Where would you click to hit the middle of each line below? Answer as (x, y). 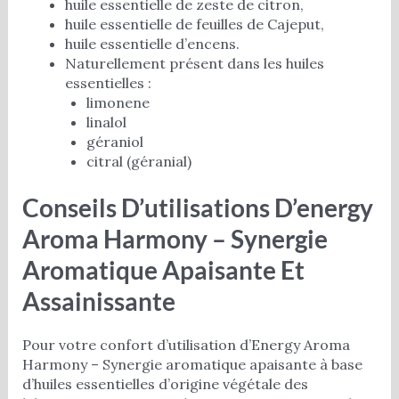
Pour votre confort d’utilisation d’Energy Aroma (186, 344)
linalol (106, 122)
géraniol (114, 142)
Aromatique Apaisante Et (163, 270)
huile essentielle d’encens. (152, 44)
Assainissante (98, 301)
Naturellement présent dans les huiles (194, 64)
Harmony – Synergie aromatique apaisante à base (192, 364)
